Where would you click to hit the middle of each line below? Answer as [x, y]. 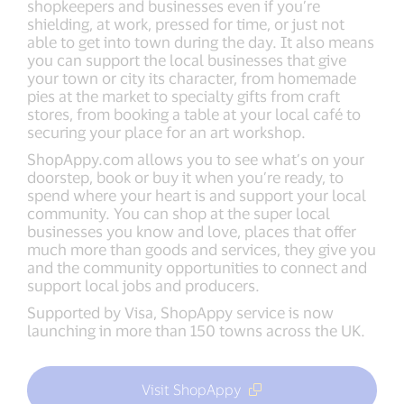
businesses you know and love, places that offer [192, 231]
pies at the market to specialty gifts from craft [184, 96]
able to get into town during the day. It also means [201, 41]
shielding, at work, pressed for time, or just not [186, 23]
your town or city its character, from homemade [192, 78]
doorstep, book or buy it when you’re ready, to [185, 177]
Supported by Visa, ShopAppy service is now [180, 312]
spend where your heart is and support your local [197, 195]
